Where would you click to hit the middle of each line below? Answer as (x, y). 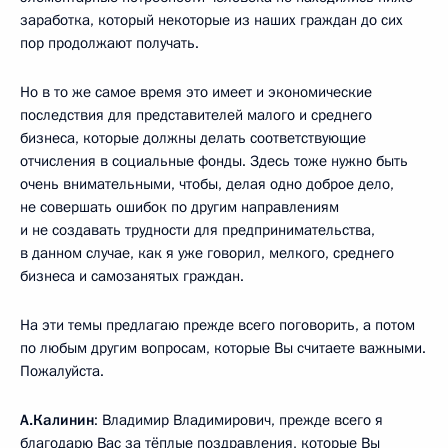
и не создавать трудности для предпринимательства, (197, 229)
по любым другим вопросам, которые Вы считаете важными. (223, 347)
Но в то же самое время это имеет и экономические (196, 91)
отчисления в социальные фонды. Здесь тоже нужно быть (214, 160)
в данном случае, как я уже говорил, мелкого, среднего (207, 252)
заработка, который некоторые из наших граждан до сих (211, 19)
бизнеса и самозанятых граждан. (132, 275)
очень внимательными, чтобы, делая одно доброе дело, (207, 183)
